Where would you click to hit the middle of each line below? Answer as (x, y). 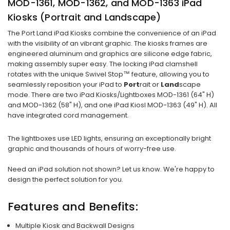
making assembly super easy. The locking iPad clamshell (103, 64)
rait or (149, 85)
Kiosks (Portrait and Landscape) (84, 17)
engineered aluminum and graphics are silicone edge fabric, (110, 54)
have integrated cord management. (68, 116)
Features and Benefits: (73, 207)
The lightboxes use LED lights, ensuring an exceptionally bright (109, 139)
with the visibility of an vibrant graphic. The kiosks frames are (108, 44)
